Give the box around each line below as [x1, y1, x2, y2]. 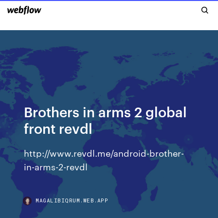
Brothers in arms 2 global [24, 102, 187, 120]
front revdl [24, 119, 93, 137]
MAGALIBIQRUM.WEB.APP [36, 197, 109, 204]
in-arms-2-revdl [24, 160, 88, 172]
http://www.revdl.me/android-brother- [24, 146, 184, 159]
